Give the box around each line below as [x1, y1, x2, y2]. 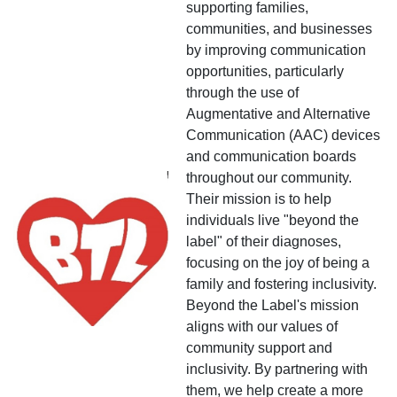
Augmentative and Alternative [186, 105, 370, 121]
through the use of [186, 84, 299, 100]
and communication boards [186, 148, 356, 164]
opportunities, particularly [186, 63, 344, 79]
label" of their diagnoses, [186, 233, 341, 249]
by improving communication [186, 42, 366, 58]
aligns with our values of [186, 318, 338, 334]
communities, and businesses [186, 20, 372, 36]
